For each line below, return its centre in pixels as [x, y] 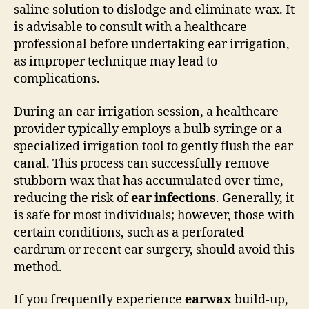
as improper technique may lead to [116, 62]
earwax [208, 300]
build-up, [260, 300]
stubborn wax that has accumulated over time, [149, 181]
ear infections [173, 198]
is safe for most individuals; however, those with [154, 215]
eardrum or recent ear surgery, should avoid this [154, 250]
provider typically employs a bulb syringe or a [148, 129]
